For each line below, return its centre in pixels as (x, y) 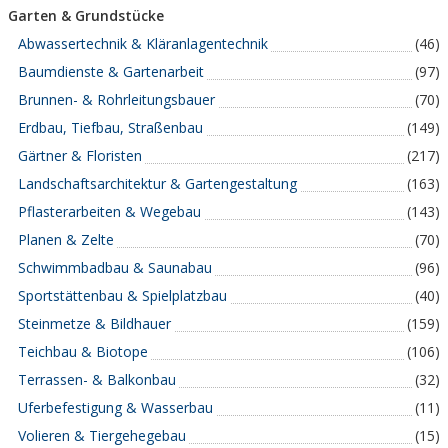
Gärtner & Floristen (80, 155)
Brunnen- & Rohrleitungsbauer (116, 99)
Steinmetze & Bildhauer (94, 323)
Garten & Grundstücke (86, 15)
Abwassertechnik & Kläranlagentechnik (143, 43)
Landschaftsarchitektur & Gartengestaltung (157, 183)
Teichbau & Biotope (83, 351)
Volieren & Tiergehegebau (102, 435)
